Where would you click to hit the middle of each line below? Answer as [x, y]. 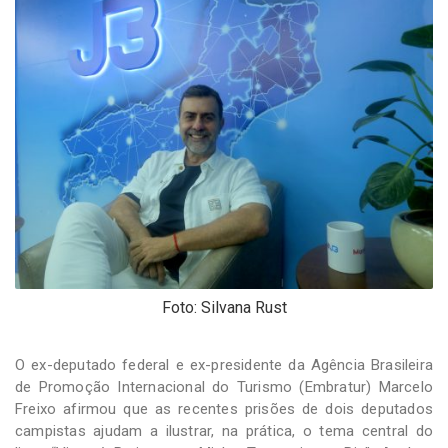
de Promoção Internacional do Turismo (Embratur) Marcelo [224, 386]
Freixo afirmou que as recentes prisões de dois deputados [224, 408]
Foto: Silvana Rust [224, 307]
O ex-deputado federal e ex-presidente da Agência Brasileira [224, 364]
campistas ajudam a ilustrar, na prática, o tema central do [224, 430]
